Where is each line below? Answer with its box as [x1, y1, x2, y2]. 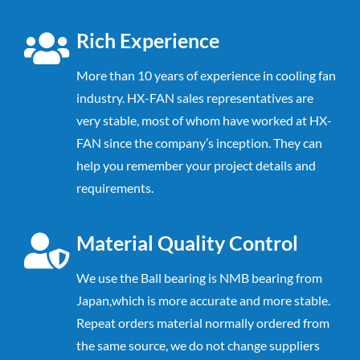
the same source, [76, 337, 170, 353]
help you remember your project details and [76, 157, 316, 173]
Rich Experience [76, 28, 219, 52]
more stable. [263, 292, 330, 308]
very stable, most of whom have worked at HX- [76, 112, 332, 128]
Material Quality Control [76, 231, 298, 255]
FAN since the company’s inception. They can [76, 134, 322, 150]
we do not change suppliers [170, 337, 320, 353]
